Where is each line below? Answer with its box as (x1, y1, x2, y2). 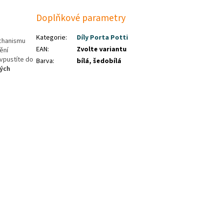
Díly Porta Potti (77, 32, 129, 43)
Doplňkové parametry (36, 11, 126, 25)
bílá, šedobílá (77, 56, 122, 66)
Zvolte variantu (77, 44, 127, 54)
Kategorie (36, 32, 66, 43)
